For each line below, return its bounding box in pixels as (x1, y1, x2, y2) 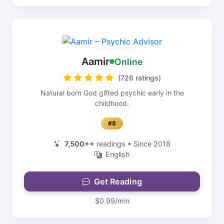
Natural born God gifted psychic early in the (40, 88, 184, 97)
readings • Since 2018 (94, 139, 170, 148)
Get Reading (93, 176, 142, 186)
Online (114, 56, 142, 67)
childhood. (95, 99, 129, 107)
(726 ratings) (117, 73, 161, 82)
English (105, 150, 130, 158)
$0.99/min (94, 196, 129, 205)
